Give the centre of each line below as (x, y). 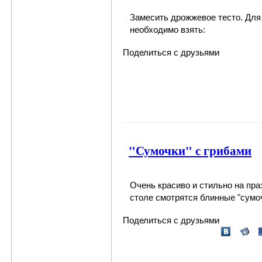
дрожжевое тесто (206, 17)
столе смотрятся (165, 197)
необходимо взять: (168, 29)
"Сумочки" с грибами (190, 150)
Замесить (150, 17)
